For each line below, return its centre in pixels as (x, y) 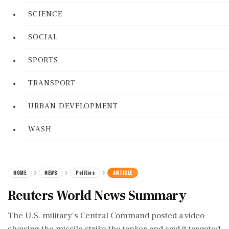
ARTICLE (123, 173)
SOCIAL (43, 37)
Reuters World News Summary (97, 196)
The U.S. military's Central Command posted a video (106, 216)
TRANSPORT (52, 83)
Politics (85, 173)
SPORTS (43, 60)
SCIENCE (45, 14)
